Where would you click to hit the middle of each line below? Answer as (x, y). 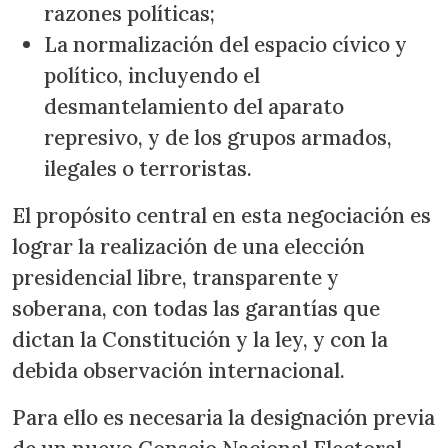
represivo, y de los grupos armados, (218, 137)
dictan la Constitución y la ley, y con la (200, 339)
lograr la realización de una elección (188, 246)
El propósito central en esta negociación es (221, 215)
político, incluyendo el (152, 75)
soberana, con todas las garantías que (196, 308)
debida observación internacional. (181, 370)
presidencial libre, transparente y (175, 277)
